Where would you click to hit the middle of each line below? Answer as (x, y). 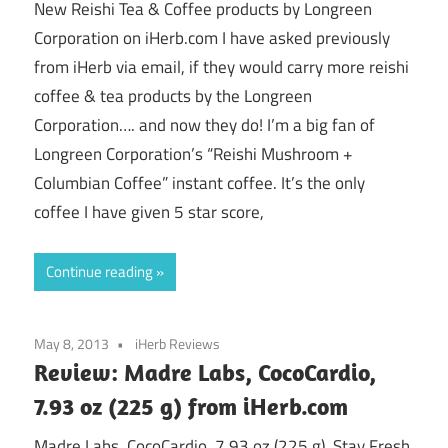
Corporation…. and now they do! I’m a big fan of (204, 125)
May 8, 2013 (71, 343)
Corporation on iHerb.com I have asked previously (212, 38)
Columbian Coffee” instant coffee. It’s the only (199, 183)
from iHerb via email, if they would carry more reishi (221, 67)
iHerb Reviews (177, 343)
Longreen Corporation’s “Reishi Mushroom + (193, 154)
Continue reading (99, 271)
